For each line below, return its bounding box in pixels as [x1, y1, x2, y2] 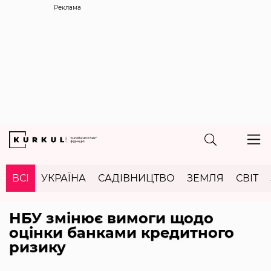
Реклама [54, 4, 81, 11]
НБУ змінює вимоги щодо [9, 209, 214, 227]
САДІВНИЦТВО [98, 172, 175, 184]
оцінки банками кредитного [9, 223, 234, 241]
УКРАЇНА [41, 172, 86, 184]
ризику [9, 238, 66, 256]
